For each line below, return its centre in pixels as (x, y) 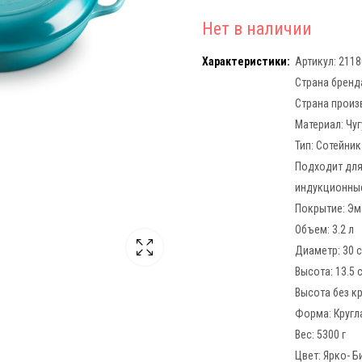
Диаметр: (319, 250)
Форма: (314, 313)
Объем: (314, 229)
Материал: (320, 124)
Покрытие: (321, 208)
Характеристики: (246, 61)
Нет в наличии (257, 28)
